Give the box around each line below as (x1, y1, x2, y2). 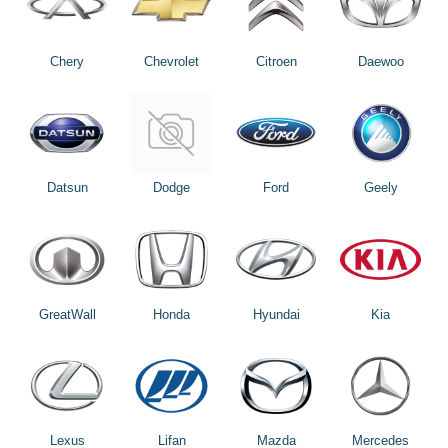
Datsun (46, 180, 88, 196)
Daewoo (357, 53, 404, 69)
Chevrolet (144, 53, 200, 69)
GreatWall (38, 306, 96, 322)
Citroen (255, 53, 297, 69)
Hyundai (252, 306, 300, 322)
